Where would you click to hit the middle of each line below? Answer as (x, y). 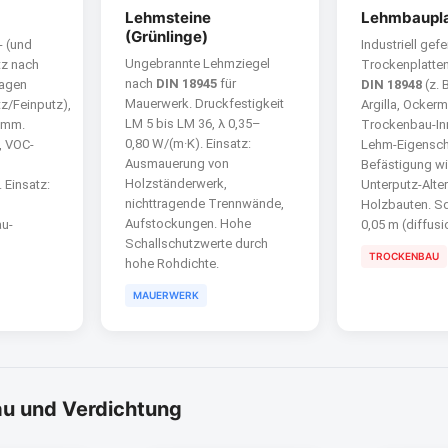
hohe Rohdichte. (171, 263)
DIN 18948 (391, 84)
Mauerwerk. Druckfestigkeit (204, 103)
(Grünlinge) (166, 36)
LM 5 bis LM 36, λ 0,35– (192, 123)
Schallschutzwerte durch (196, 243)
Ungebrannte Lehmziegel (197, 63)
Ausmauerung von (176, 163)
